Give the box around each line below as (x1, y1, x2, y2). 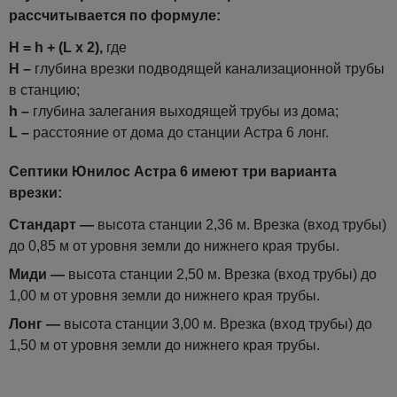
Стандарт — (9, 216, 94, 232)
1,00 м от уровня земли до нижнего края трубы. (9, 287, 320, 303)
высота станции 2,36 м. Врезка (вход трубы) (94, 216, 386, 232)
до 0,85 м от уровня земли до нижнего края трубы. (9, 237, 339, 253)
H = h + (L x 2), (9, 39, 103, 55)
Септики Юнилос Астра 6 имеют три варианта (9, 163, 337, 179)
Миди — (9, 266, 65, 282)
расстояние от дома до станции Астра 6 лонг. (29, 124, 329, 140)
